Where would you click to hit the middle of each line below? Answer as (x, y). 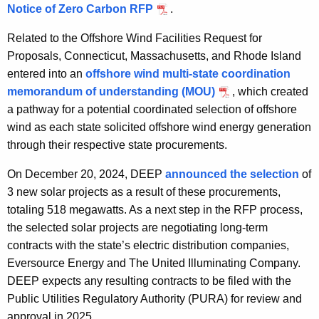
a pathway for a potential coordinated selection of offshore (152, 110)
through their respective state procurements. (117, 145)
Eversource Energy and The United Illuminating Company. (154, 263)
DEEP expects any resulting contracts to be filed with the (149, 281)
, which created (270, 92)
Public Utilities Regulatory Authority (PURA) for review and (155, 299)
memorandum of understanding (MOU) (111, 92)
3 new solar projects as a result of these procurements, (144, 192)
